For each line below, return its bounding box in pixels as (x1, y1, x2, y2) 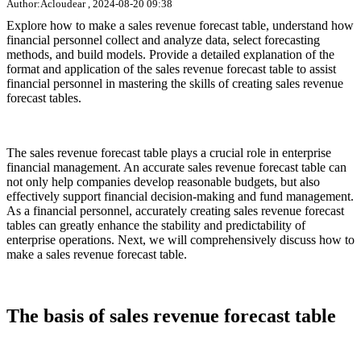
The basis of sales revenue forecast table (6, 305, 336, 327)
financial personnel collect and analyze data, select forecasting (6, 33, 320, 48)
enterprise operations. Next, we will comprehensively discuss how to (6, 233, 355, 247)
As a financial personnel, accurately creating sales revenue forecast (6, 204, 344, 218)
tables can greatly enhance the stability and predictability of (6, 218, 305, 233)
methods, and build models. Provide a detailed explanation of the (6, 48, 334, 62)
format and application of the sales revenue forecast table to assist (6, 62, 336, 77)
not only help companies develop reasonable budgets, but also (6, 175, 320, 189)
